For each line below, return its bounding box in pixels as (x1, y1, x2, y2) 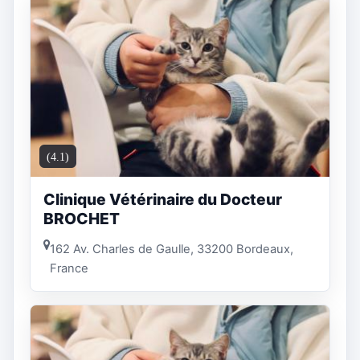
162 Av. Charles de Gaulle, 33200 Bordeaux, (50, 241, 293, 256)
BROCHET (43, 209, 120, 229)
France (50, 260, 88, 276)
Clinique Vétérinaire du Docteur (43, 190, 282, 210)
